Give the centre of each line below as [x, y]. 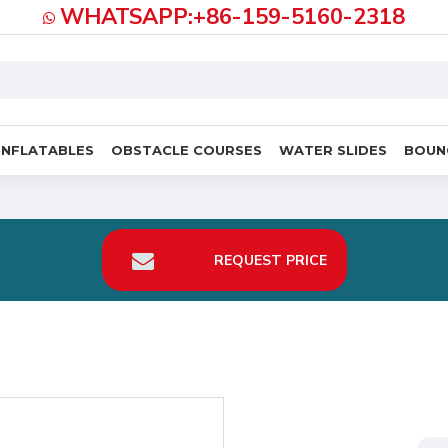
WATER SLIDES [333, 149]
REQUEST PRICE [270, 260]
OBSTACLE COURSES [186, 149]
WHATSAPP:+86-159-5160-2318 [232, 17]
